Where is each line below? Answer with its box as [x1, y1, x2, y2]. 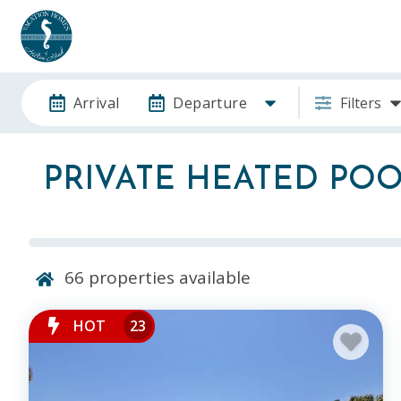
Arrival [73, 92, 120, 113]
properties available [84, 265, 251, 289]
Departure [173, 92, 248, 113]
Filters [339, 92, 381, 113]
